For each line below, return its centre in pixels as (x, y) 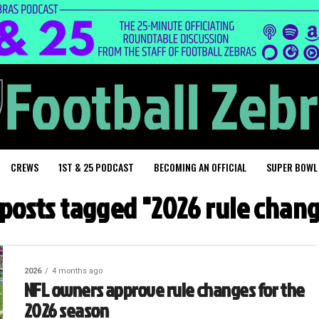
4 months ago (77, 271)
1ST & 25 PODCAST (96, 167)
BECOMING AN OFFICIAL (200, 167)
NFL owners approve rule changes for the (164, 290)
